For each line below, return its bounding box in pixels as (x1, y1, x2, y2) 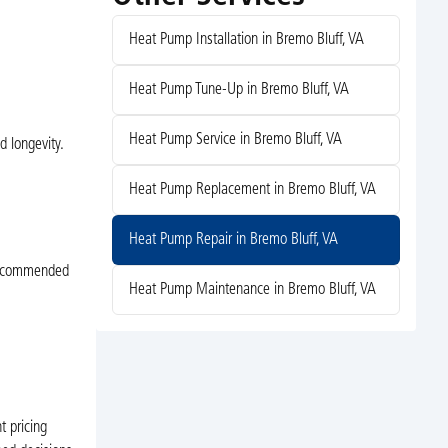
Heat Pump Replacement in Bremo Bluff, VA (128, 182, 376, 199)
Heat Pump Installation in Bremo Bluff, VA (128, 32, 364, 49)
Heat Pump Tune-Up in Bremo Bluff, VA (128, 82, 349, 99)
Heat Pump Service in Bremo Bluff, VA (128, 132, 342, 149)
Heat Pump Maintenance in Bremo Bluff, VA (128, 282, 376, 299)
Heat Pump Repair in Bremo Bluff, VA (128, 232, 338, 249)
